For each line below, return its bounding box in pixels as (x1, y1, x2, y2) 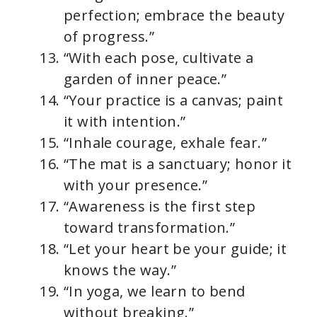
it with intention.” (64, 112, 186, 132)
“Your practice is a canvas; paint (64, 91, 284, 110)
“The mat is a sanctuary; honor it (64, 154, 292, 174)
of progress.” (64, 27, 155, 47)
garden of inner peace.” (64, 69, 227, 89)
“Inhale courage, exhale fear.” (64, 133, 267, 153)
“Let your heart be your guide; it (64, 239, 287, 259)
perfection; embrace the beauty (64, 6, 284, 25)
